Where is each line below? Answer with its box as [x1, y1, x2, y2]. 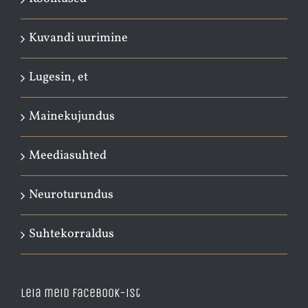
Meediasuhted [29, 146, 107, 164]
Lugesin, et [29, 68, 88, 86]
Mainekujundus [29, 107, 115, 125]
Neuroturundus [29, 186, 113, 203]
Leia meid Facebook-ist [21, 285, 140, 300]
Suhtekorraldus [29, 225, 114, 243]
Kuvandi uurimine [29, 29, 128, 47]
